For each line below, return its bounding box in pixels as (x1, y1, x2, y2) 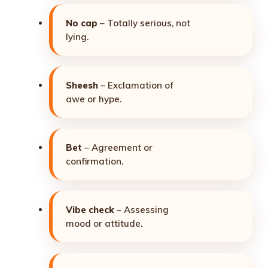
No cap (66, 17, 98, 29)
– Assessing (114, 204, 169, 216)
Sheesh (66, 80, 98, 92)
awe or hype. (66, 93, 121, 105)
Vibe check (66, 204, 114, 216)
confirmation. (66, 156, 123, 167)
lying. (66, 31, 89, 43)
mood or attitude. (66, 218, 142, 230)
